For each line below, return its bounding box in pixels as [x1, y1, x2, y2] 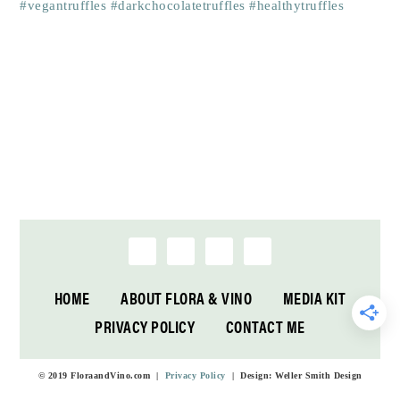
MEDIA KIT [282, 286, 346, 309]
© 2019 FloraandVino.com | [37, 370, 165, 380]
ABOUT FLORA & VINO [121, 286, 253, 309]
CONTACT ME [225, 314, 305, 337]
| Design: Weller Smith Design [225, 370, 362, 380]
